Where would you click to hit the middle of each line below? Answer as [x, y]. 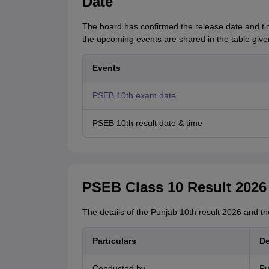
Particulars [114, 241]
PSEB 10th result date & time [147, 123]
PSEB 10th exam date [134, 96]
